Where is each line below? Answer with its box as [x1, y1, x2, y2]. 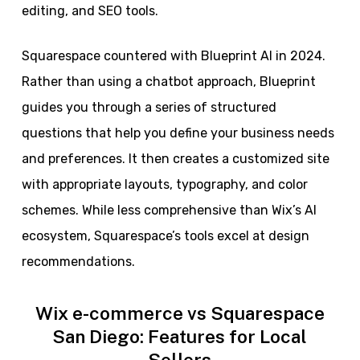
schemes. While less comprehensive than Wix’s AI [21, 202, 317, 219]
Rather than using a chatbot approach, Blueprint [21, 74, 316, 90]
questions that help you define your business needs [21, 125, 334, 141]
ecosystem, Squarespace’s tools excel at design [21, 228, 309, 244]
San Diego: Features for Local [52, 325, 308, 348]
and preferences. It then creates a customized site [21, 151, 329, 167]
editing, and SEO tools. [21, 3, 158, 19]
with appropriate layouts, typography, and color [21, 177, 308, 193]
